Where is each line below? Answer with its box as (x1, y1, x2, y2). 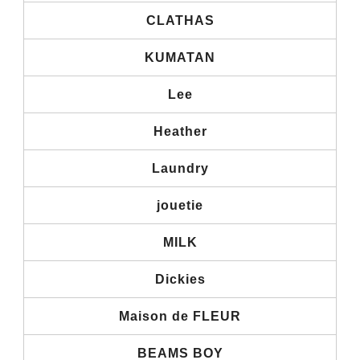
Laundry (151, 161, 209, 175)
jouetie (157, 198, 203, 212)
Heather (153, 124, 207, 138)
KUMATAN (145, 50, 215, 64)
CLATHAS (145, 13, 215, 27)
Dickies (154, 272, 206, 286)
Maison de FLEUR (119, 309, 241, 323)
